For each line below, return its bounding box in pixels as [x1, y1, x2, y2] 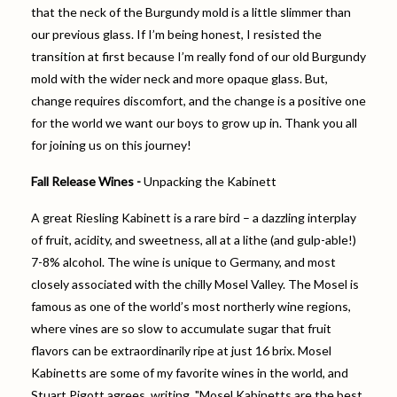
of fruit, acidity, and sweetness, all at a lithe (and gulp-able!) [31, 231, 356, 247]
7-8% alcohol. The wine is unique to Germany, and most [31, 253, 336, 269]
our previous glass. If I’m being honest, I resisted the [31, 26, 322, 42]
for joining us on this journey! [31, 136, 191, 152]
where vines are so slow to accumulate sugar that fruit [31, 320, 331, 336]
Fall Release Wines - [31, 173, 144, 189]
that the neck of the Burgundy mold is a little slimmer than [31, 4, 351, 19]
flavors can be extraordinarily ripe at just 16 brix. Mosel [31, 342, 331, 358]
